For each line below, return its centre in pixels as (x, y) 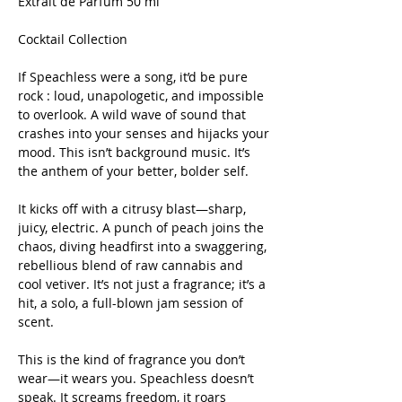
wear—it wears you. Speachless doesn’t (136, 379)
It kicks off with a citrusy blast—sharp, (132, 209)
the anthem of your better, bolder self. (135, 171)
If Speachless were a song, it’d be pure (133, 77)
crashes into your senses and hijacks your (144, 134)
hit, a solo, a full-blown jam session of (131, 303)
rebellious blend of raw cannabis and (131, 266)
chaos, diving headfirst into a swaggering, (142, 247)
